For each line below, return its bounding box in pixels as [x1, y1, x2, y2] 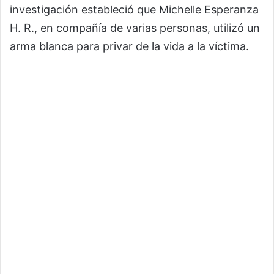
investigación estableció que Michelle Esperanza [10, 2, 259, 16]
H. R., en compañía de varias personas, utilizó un [10, 21, 260, 34]
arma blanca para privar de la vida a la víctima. [10, 39, 249, 53]
